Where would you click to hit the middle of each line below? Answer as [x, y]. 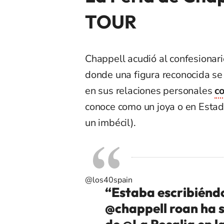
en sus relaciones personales [150, 90]
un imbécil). [110, 122]
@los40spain [109, 180]
